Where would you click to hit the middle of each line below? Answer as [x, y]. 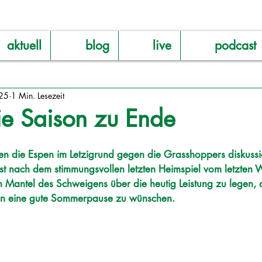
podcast [235, 45]
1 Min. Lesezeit [38, 95]
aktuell [24, 45]
